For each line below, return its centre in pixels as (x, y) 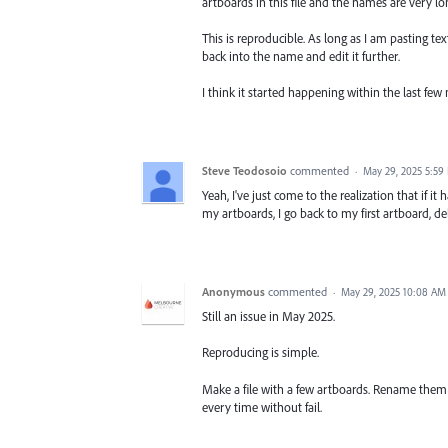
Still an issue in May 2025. (268, 316)
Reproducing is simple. (260, 352)
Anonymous (233, 292)
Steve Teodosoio (244, 171)
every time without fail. (262, 406)
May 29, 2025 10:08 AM (393, 292)
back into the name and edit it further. (301, 55)
